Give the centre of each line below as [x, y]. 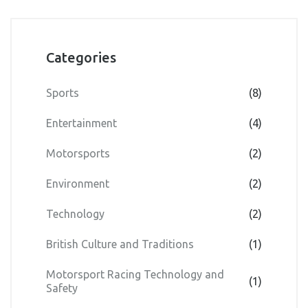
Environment [78, 184]
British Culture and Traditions [120, 244]
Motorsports [78, 154]
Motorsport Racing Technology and [135, 275]
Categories [81, 58]
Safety [62, 288]
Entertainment [81, 123]
